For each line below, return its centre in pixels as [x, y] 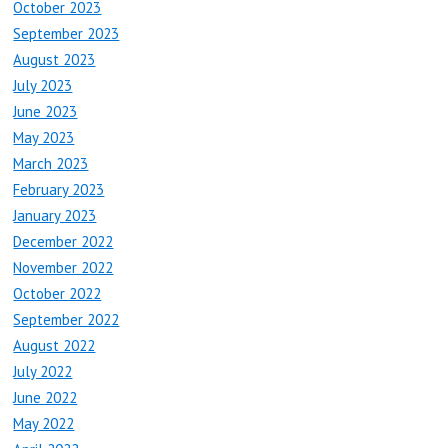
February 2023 [59, 190]
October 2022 [57, 294]
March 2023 [51, 164]
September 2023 [66, 34]
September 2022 [66, 320]
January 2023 [55, 216]
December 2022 [63, 242]
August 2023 [54, 60]
